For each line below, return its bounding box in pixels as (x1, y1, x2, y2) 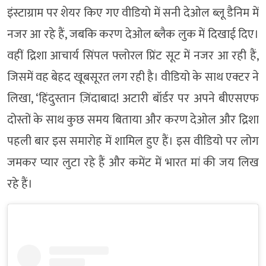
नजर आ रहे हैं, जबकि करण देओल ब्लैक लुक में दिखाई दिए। (7, 24, 259, 45)
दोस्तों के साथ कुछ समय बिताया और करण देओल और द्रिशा (7, 109, 259, 130)
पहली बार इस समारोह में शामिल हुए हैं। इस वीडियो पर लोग (7, 131, 259, 151)
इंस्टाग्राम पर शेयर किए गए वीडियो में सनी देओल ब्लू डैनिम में (7, 2, 259, 23)
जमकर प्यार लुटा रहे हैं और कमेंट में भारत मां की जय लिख (7, 152, 259, 173)
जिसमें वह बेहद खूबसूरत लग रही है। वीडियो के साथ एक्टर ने (7, 66, 259, 87)
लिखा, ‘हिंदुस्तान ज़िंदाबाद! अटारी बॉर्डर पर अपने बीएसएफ (7, 88, 259, 109)
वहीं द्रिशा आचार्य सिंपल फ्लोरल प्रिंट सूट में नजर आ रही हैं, (7, 45, 259, 66)
